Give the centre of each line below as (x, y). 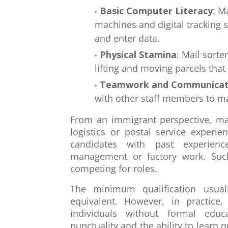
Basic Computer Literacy (156, 11)
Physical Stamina (138, 54)
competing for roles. (114, 168)
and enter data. (127, 38)
